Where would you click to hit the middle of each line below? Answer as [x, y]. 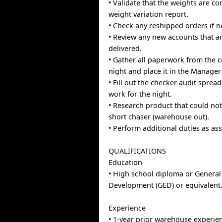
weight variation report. [149, 14]
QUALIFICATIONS [138, 151]
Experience [127, 208]
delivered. [125, 48]
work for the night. [140, 94]
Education [126, 162]
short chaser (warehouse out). [159, 117]
